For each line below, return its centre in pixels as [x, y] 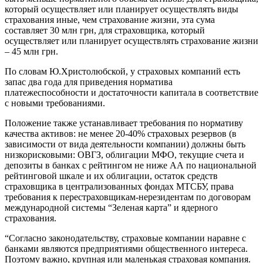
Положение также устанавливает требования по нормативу [124, 123]
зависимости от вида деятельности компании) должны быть [125, 144]
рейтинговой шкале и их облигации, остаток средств [111, 176]
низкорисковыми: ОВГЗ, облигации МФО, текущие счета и [124, 154]
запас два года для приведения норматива [89, 82]
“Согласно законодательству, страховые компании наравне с [125, 238]
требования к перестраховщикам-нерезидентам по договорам [128, 197]
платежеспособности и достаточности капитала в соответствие [131, 92]
